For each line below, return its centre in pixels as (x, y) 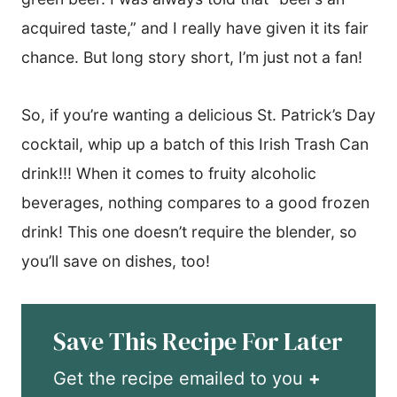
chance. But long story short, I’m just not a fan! (192, 57)
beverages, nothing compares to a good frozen (195, 202)
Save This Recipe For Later (198, 341)
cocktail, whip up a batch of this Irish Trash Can (195, 144)
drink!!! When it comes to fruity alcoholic (169, 173)
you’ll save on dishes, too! (116, 261)
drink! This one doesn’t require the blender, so (189, 231)
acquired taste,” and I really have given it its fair (195, 27)
